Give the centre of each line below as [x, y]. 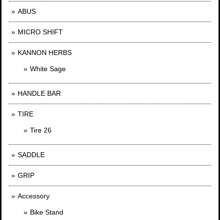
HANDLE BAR [39, 94]
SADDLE [31, 155]
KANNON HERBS [45, 53]
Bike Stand [47, 212]
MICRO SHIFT [40, 32]
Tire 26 [41, 130]
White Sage [48, 69]
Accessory [34, 196]
